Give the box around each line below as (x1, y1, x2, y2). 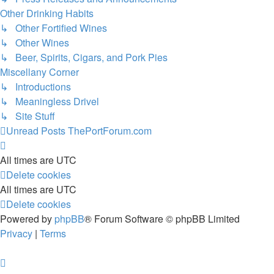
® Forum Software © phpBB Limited (84, 212, 240, 226)
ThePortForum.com (68, 124, 152, 138)
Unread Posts (6, 124, 65, 138)
